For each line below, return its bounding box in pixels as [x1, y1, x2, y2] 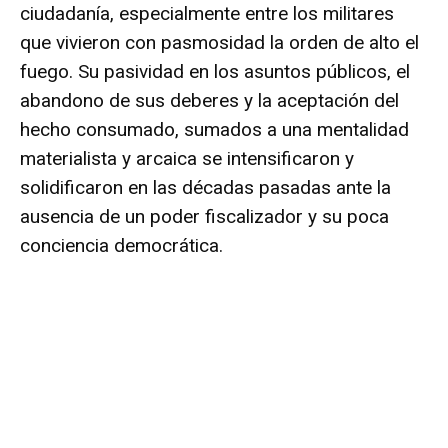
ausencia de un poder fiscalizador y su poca [20, 204, 389, 228]
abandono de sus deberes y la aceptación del [20, 88, 399, 112]
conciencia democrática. [20, 233, 223, 257]
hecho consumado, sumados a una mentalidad [20, 117, 409, 141]
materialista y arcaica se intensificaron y [20, 146, 354, 170]
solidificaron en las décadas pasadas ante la [20, 175, 391, 199]
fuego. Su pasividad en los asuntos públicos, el [20, 59, 410, 83]
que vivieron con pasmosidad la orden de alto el [20, 30, 419, 54]
